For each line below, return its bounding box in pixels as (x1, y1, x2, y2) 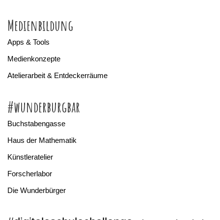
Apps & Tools (7, 38, 50, 47)
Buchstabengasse (7, 119, 65, 128)
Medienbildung (7, 16, 73, 35)
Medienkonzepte (7, 55, 60, 63)
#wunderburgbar (7, 98, 80, 116)
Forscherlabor (7, 169, 52, 178)
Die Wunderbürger (7, 186, 66, 195)
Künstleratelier (7, 153, 53, 162)
